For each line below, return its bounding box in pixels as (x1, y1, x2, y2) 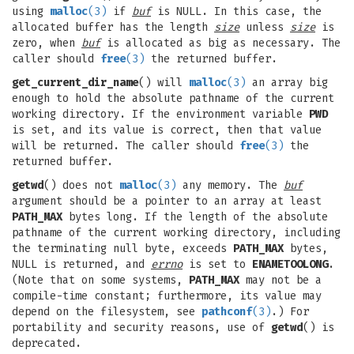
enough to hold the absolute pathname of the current (12, 92, 334, 105)
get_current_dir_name (12, 76, 138, 89)
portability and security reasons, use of (12, 321, 271, 334)
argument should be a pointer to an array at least (12, 194, 322, 208)
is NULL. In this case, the (151, 5, 322, 18)
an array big (246, 76, 328, 89)
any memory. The (176, 179, 284, 192)
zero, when (12, 36, 81, 50)
